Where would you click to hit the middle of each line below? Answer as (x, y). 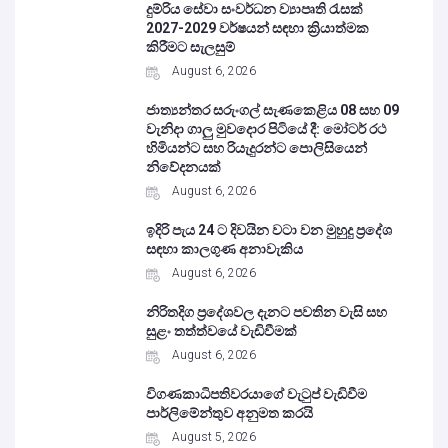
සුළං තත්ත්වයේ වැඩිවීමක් (222, 331)
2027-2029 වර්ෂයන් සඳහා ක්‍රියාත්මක (258, 28)
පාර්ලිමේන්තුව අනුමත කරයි (230, 413)
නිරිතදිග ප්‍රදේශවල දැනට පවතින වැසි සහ (267, 312)
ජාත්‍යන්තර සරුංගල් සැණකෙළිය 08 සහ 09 (273, 110)
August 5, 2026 (214, 437)
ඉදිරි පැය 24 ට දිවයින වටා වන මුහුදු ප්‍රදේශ (269, 230)
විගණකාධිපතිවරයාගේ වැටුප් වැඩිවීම (257, 394)
